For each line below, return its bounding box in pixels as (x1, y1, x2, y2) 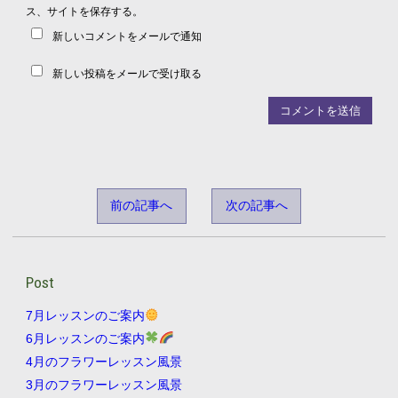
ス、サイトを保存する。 (25, 4, 143, 18)
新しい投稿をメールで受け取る (52, 67, 203, 80)
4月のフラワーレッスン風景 (25, 354, 182, 369)
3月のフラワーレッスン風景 (25, 377, 182, 392)
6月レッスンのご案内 (25, 330, 145, 346)
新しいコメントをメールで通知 (52, 29, 203, 43)
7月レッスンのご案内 (25, 308, 145, 323)
